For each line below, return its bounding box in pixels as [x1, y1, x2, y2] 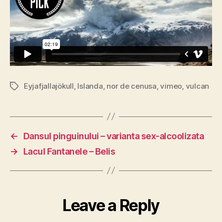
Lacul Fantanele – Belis [23, 146, 115, 157]
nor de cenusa [107, 81, 157, 91]
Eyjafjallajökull [24, 81, 74, 91]
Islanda [77, 81, 103, 91]
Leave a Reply [62, 195, 160, 215]
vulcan [185, 81, 210, 91]
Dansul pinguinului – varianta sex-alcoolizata [23, 130, 204, 141]
